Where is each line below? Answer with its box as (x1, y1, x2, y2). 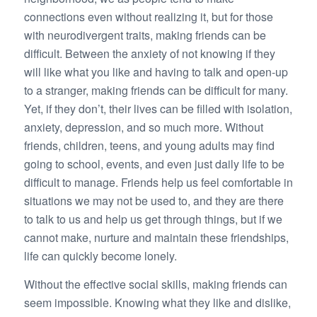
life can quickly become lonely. (23, 248, 177, 265)
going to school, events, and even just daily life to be (23, 156, 284, 173)
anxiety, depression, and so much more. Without (23, 119, 263, 136)
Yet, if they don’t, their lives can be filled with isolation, (23, 100, 292, 117)
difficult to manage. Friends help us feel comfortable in (23, 174, 293, 191)
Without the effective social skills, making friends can (23, 275, 287, 292)
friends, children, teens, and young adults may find (23, 137, 275, 154)
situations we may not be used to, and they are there (23, 192, 284, 209)
